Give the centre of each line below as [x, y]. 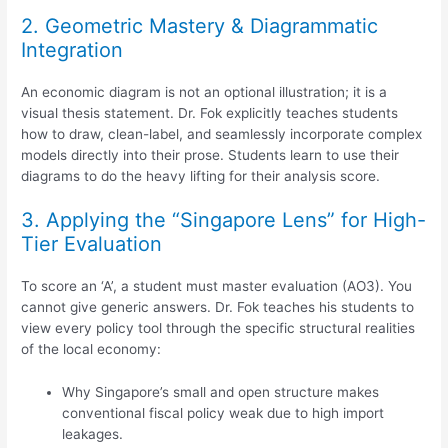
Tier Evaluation [92, 244]
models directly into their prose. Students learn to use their [210, 154]
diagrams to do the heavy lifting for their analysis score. [201, 175]
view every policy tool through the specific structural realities [218, 328]
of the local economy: [91, 349]
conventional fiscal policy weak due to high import [223, 413]
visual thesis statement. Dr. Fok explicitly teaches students [210, 112]
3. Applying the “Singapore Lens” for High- [224, 220]
